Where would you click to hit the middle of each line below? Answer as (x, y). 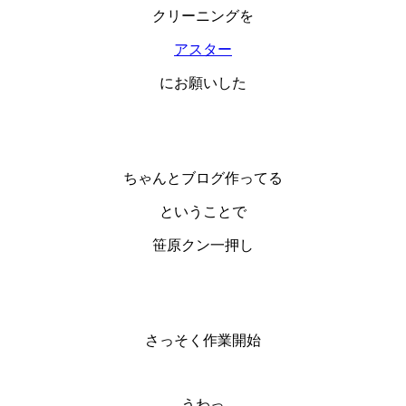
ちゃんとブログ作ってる (203, 179)
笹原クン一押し (203, 246)
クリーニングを (203, 16)
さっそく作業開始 (203, 341)
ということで (203, 212)
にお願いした (203, 83)
